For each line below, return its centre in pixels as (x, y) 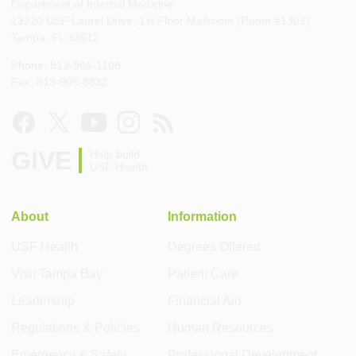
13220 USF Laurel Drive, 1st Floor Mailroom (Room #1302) (161, 21)
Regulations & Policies (75, 327)
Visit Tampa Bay (57, 273)
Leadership (43, 300)
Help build (115, 155)
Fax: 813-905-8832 (60, 82)
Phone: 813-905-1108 (66, 66)
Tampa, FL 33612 (55, 38)
